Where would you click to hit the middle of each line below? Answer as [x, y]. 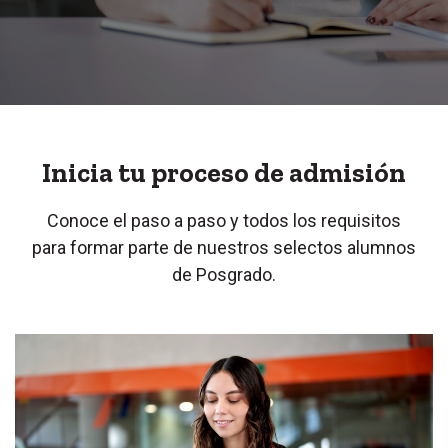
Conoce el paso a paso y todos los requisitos [224, 220]
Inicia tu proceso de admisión [224, 173]
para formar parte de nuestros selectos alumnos [224, 247]
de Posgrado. [224, 274]
